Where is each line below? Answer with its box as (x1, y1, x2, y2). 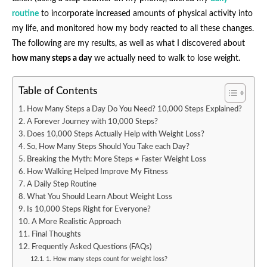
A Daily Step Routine (26, 180, 97, 188)
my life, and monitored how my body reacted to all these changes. (12, 24, 254, 33)
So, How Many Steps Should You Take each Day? (26, 142, 190, 150)
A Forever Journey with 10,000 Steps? (26, 117, 158, 125)
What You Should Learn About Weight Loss (26, 193, 172, 200)
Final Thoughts (31, 230, 81, 238)
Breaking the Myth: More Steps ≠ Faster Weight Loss (26, 155, 206, 163)
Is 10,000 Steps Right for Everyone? (26, 205, 151, 213)
